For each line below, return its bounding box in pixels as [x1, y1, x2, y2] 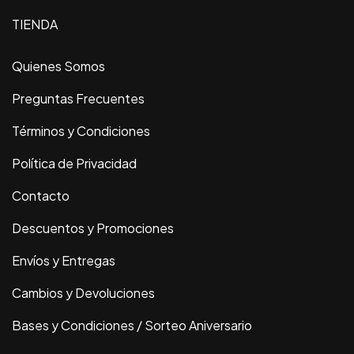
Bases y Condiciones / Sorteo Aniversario [12, 317, 252, 334]
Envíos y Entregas [12, 252, 115, 269]
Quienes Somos [12, 58, 105, 75]
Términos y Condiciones [12, 122, 150, 140]
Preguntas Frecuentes [12, 90, 145, 107]
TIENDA [12, 16, 58, 33]
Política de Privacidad [12, 155, 137, 172]
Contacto [12, 187, 70, 205]
